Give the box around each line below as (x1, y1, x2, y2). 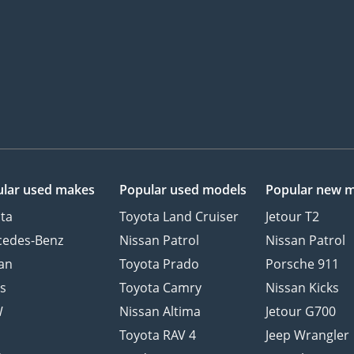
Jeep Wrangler (265, 326, 350, 345)
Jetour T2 (265, 208, 320, 226)
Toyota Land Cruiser (119, 208, 239, 226)
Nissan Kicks (265, 279, 340, 297)
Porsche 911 (265, 255, 340, 273)
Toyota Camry (119, 279, 201, 297)
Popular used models (119, 181, 247, 199)
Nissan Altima (119, 303, 201, 321)
